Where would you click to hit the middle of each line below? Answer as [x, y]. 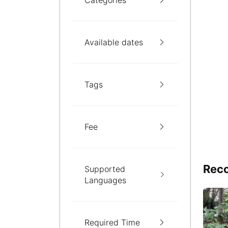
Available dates [114, 42]
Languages [105, 180]
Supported [105, 169]
